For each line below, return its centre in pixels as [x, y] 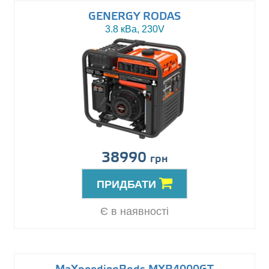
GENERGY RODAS [134, 17]
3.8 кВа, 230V [134, 29]
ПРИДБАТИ [128, 185]
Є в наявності [134, 212]
